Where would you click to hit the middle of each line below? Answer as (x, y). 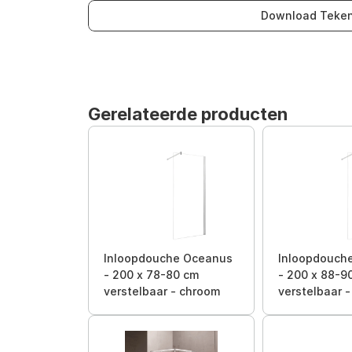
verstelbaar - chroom (162, 291)
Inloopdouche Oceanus (168, 258)
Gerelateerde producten (188, 114)
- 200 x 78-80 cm (151, 275)
